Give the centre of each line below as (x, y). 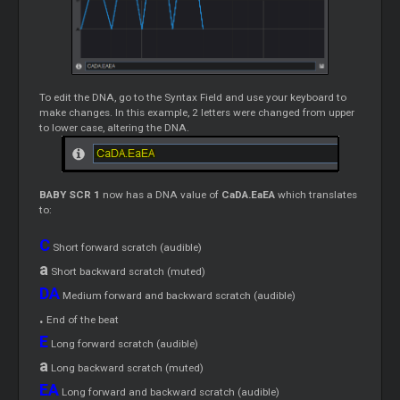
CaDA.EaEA (249, 195)
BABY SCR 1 (70, 195)
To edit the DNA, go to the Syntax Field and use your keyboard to (193, 98)
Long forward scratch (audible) (124, 344)
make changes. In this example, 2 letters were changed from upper (197, 113)
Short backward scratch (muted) (127, 272)
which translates (317, 195)
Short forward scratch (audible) (126, 248)
